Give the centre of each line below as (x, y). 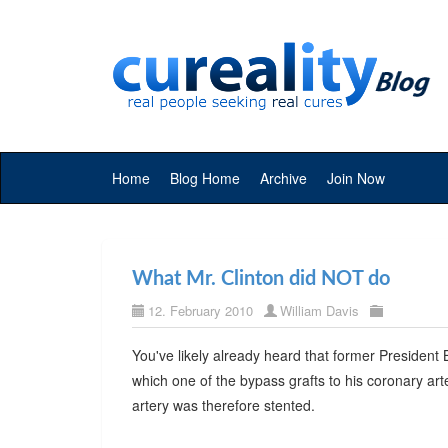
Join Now (356, 178)
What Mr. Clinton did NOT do (261, 279)
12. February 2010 (200, 310)
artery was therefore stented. (223, 405)
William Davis (319, 310)
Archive (283, 178)
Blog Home (205, 178)
